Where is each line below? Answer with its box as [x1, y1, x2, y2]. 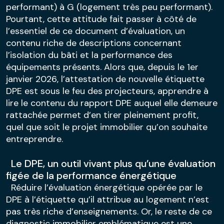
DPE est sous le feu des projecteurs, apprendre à [6, 84, 208, 97]
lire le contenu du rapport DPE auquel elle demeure [6, 96, 217, 109]
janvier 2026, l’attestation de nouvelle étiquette [6, 72, 204, 85]
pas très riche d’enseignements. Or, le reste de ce [6, 205, 212, 217]
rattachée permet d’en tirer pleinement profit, [6, 108, 198, 121]
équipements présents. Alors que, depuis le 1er [6, 60, 198, 73]
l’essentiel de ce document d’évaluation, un [6, 24, 185, 37]
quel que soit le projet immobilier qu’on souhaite [6, 120, 207, 133]
